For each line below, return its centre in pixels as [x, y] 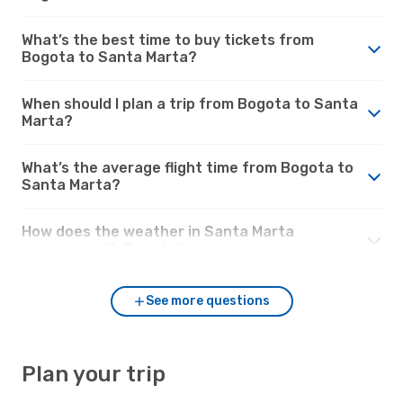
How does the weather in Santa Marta [158, 231]
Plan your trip [94, 374]
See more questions [208, 300]
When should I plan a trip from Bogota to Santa [190, 103]
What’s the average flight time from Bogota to [188, 167]
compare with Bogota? [103, 248]
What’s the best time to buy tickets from [168, 40]
